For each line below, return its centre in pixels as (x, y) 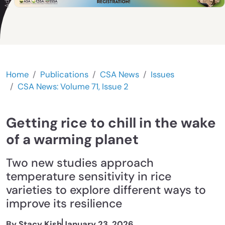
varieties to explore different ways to (106, 190)
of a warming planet (72, 140)
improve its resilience (64, 204)
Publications (64, 75)
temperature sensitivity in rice (89, 177)
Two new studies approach (80, 163)
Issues (162, 75)
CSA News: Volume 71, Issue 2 (73, 87)
